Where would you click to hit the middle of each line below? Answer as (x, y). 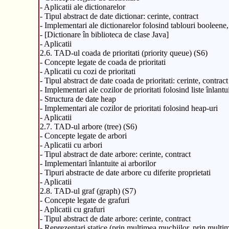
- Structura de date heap (78, 99)
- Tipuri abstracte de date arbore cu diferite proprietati (125, 172)
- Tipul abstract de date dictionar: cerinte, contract (119, 16)
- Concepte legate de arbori (83, 135)
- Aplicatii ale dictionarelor (82, 7)
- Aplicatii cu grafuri (72, 209)
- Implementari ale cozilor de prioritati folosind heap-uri (129, 108)
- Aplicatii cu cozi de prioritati (87, 71)
